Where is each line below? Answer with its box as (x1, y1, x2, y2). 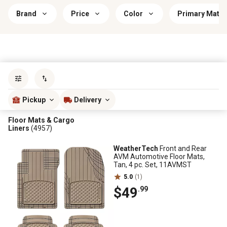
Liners (8, 124, 31, 132)
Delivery (74, 96, 101, 104)
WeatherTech (113, 144, 158, 153)
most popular (171, 68, 217, 77)
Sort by (146, 68, 172, 77)
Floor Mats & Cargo (8, 116, 74, 124)
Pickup (22, 96, 46, 104)
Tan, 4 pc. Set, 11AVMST (113, 161, 192, 169)
